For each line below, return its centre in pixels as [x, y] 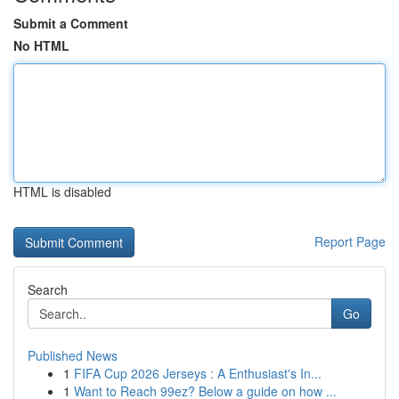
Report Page [350, 241]
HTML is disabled [62, 191]
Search [48, 289]
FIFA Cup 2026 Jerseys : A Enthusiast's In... [198, 373]
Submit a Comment [71, 23]
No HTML [41, 45]
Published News [73, 355]
